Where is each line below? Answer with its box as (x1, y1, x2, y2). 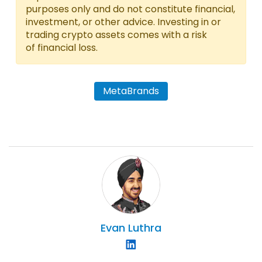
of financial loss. (26, 40, 98, 54)
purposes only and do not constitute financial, (26, 2, 235, 16)
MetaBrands (103, 84, 159, 98)
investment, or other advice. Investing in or (26, 15, 221, 29)
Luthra (128, 220, 161, 235)
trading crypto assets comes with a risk (26, 27, 207, 42)
